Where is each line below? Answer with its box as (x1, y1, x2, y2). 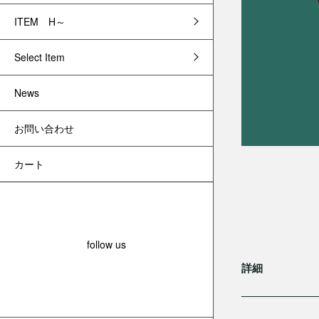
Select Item (14, 49, 65, 64)
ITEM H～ (14, 14, 66, 28)
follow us (87, 236, 127, 251)
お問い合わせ (14, 120, 74, 135)
